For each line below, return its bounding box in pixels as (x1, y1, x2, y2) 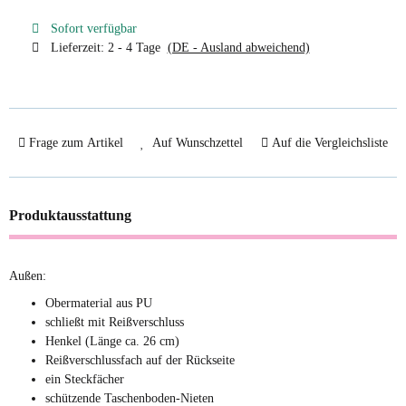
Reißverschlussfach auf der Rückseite (45, 353, 235, 367)
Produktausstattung (9, 207, 131, 223)
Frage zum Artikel (29, 135, 124, 150)
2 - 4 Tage (107, 40, 168, 54)
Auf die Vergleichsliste (271, 135, 388, 150)
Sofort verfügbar (50, 21, 137, 35)
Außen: (9, 268, 46, 283)
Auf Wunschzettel (152, 135, 244, 150)
